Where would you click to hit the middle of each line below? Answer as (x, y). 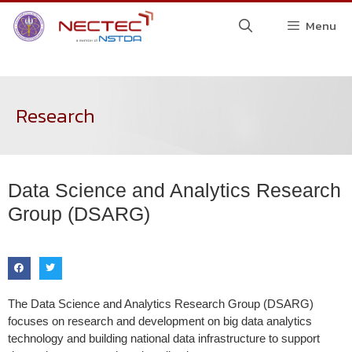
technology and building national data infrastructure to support (164, 338)
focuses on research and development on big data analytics (160, 321)
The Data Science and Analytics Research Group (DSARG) (161, 303)
